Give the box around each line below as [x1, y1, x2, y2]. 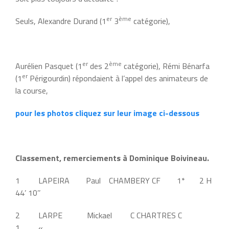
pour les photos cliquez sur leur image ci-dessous [15, 106, 199, 119]
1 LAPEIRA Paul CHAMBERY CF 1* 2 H [15, 174, 212, 187]
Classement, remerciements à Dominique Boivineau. [15, 151, 209, 164]
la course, [15, 84, 48, 97]
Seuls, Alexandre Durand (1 [15, 14, 106, 27]
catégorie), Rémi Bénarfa [122, 59, 210, 72]
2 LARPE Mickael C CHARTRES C [15, 209, 198, 221]
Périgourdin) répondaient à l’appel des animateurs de [28, 72, 208, 84]
